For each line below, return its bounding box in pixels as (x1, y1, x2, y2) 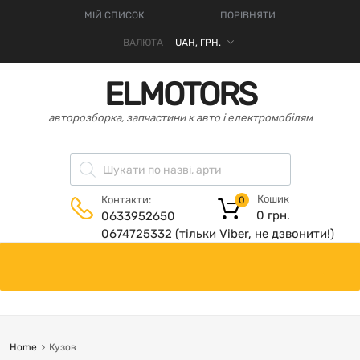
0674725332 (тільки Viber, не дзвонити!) (100, 226, 334, 241)
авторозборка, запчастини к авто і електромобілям (47, 110, 313, 124)
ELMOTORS (104, 75, 256, 113)
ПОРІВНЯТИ (219, 9, 276, 21)
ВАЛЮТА (122, 36, 163, 48)
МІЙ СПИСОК (84, 9, 145, 21)
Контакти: (100, 193, 151, 206)
